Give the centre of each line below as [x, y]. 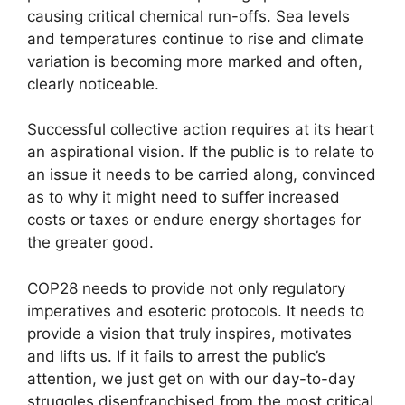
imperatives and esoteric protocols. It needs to [196, 311]
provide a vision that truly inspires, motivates [189, 333]
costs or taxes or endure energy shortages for [194, 220]
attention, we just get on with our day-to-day [191, 378]
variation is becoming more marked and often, [195, 61]
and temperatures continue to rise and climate [195, 38]
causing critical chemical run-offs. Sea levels [188, 16]
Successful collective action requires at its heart [201, 129]
